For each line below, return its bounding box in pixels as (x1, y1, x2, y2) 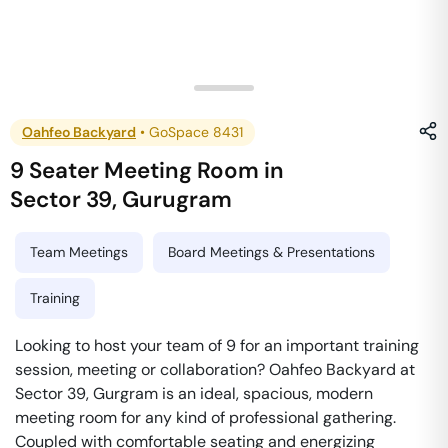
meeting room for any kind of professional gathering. (15, 407, 396, 428)
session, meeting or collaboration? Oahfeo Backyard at (15, 359, 415, 380)
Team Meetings (30, 243, 128, 261)
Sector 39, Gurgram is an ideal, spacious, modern (15, 383, 373, 404)
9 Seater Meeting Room (10, 156, 260, 185)
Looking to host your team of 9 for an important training (15, 335, 419, 356)
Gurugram (122, 185, 233, 214)
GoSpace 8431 (149, 123, 243, 141)
